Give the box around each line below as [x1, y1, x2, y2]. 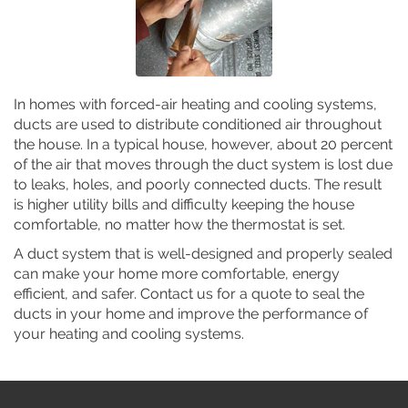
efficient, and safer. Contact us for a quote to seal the [14, 284, 364, 302]
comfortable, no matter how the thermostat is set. [14, 215, 345, 233]
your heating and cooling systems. [14, 324, 244, 342]
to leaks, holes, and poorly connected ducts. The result [14, 175, 382, 193]
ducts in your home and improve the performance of [14, 304, 368, 322]
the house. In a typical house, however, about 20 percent [14, 135, 393, 153]
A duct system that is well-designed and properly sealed [14, 244, 393, 262]
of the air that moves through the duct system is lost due [14, 155, 393, 173]
